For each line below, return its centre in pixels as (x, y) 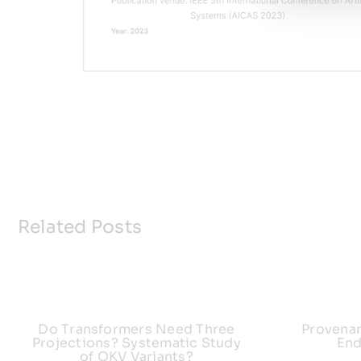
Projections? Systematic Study (136, 343)
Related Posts (80, 227)
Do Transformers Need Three (137, 329)
